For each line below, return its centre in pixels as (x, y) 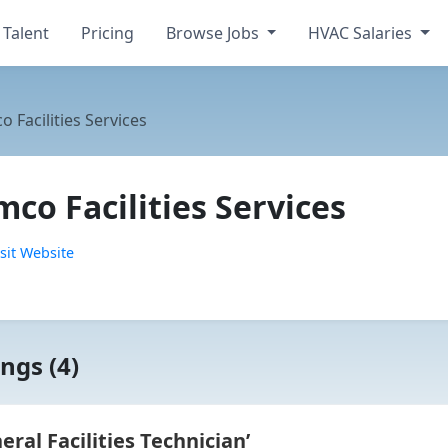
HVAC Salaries (362, 33)
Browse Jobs (214, 33)
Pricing (107, 33)
